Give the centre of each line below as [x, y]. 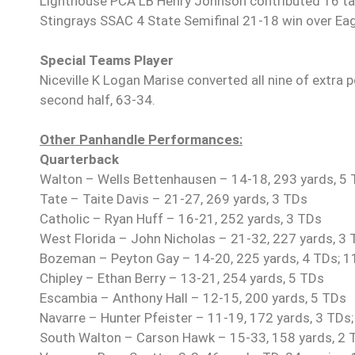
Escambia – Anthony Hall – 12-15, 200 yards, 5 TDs [193, 298]
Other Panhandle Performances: [141, 140]
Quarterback [79, 160]
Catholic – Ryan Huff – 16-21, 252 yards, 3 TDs [181, 219]
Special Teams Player [107, 61]
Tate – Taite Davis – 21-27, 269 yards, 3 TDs [174, 199]
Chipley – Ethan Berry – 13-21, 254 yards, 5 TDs [182, 279]
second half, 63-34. [97, 100]
